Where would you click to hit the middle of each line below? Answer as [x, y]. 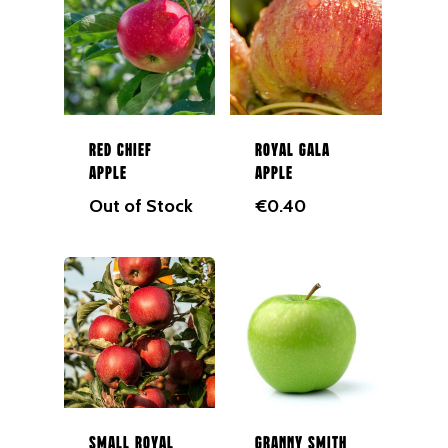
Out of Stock [141, 205]
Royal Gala [293, 151]
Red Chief [120, 151]
